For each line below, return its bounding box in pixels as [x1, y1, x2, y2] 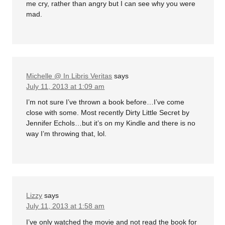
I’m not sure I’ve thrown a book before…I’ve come [26, 98, 185, 106]
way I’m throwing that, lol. [26, 130, 107, 138]
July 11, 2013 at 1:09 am [26, 82, 105, 90]
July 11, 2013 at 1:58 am [26, 202, 105, 210]
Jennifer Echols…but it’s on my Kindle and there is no [26, 119, 196, 128]
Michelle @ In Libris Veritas [26, 71, 113, 80]
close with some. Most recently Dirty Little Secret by [26, 108, 190, 117]
